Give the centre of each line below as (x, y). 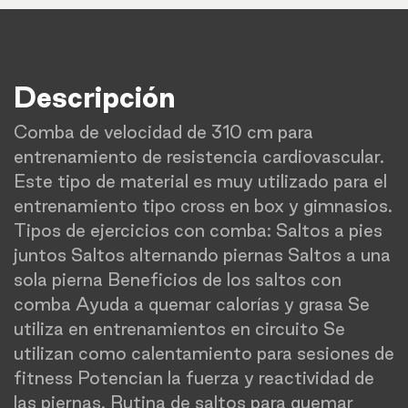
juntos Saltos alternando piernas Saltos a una (202, 255)
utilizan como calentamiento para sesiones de (204, 353)
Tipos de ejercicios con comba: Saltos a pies (198, 230)
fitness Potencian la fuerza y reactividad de (194, 378)
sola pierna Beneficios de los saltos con (178, 280)
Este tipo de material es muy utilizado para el (200, 181)
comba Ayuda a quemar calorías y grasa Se (192, 304)
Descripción (95, 97)
